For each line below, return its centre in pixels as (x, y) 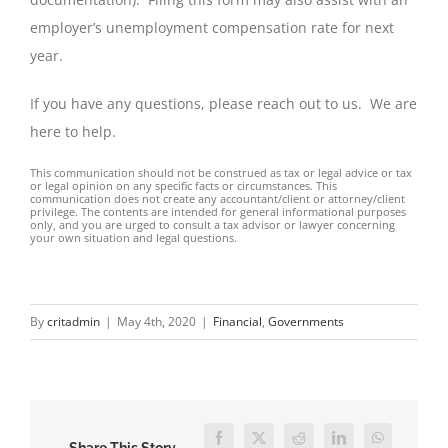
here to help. (73, 131)
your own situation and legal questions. (133, 237)
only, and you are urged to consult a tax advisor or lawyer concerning (212, 224)
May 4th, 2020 (156, 321)
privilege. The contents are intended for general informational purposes (218, 211)
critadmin (73, 321)
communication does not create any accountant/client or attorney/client (217, 198)
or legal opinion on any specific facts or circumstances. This (183, 185)
